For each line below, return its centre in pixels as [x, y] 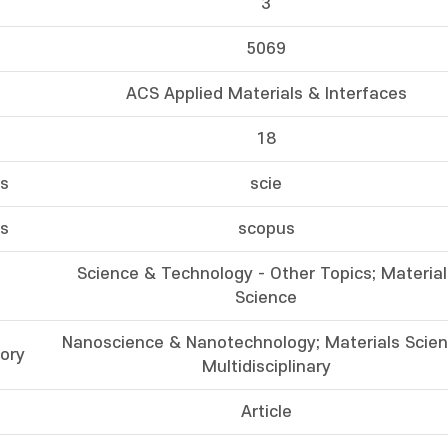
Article [266, 412]
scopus [266, 229]
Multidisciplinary [266, 367]
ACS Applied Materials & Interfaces [266, 94]
